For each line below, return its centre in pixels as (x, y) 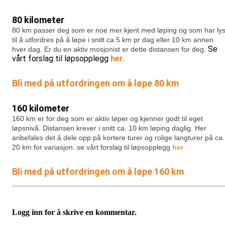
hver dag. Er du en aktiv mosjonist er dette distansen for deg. (109, 49)
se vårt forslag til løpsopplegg (125, 147)
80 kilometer (39, 20)
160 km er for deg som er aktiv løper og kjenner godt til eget (107, 118)
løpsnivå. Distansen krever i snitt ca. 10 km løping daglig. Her (109, 128)
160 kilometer (42, 108)
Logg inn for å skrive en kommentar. (74, 212)
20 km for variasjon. (44, 147)
